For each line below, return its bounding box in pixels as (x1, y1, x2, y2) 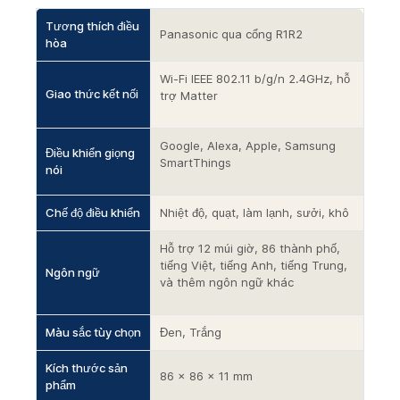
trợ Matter (160, 88, 218, 103)
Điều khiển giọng (46, 146, 135, 160)
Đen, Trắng (160, 325, 221, 339)
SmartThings (160, 155, 231, 170)
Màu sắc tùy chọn (46, 325, 141, 339)
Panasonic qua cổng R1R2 (160, 27, 303, 41)
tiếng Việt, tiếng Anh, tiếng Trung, (160, 258, 347, 272)
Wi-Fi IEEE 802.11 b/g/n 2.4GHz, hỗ (160, 71, 350, 86)
